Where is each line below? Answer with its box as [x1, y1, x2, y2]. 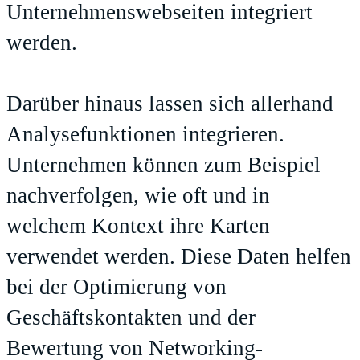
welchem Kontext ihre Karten [6, 213, 270, 238]
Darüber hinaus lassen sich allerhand [6, 91, 333, 116]
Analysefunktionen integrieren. [6, 121, 284, 146]
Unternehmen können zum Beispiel [6, 152, 321, 177]
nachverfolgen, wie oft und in [6, 182, 270, 207]
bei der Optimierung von [6, 274, 227, 299]
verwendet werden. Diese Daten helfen [6, 243, 351, 268]
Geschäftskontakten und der [6, 305, 256, 329]
